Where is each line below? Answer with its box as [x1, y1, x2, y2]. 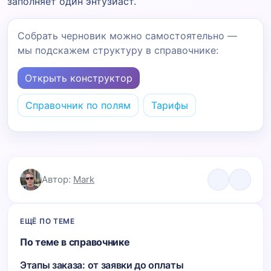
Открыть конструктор [25, 71, 132, 84]
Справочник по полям [25, 99, 131, 111]
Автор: [42, 173, 73, 185]
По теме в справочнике [20, 235, 130, 248]
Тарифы [151, 99, 188, 111]
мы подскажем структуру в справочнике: [18, 44, 218, 56]
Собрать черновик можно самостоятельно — [18, 29, 237, 42]
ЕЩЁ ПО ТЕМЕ [20, 216, 75, 226]
